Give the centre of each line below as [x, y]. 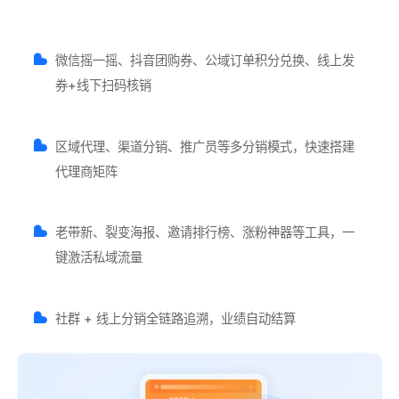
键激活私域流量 [99, 257]
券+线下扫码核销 [104, 85]
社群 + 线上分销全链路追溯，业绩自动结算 [176, 318]
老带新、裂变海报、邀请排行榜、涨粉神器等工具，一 [205, 232]
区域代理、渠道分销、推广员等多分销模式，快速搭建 [205, 146]
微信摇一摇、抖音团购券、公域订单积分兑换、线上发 [205, 60]
